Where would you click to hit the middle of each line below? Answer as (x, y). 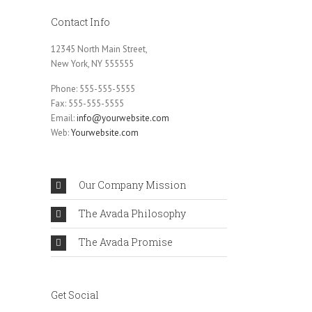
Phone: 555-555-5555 (93, 89)
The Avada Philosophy (132, 213)
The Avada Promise (126, 242)
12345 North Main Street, (99, 49)
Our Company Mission (133, 185)
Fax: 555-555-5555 (87, 103)
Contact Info (80, 22)
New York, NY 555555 (92, 64)
